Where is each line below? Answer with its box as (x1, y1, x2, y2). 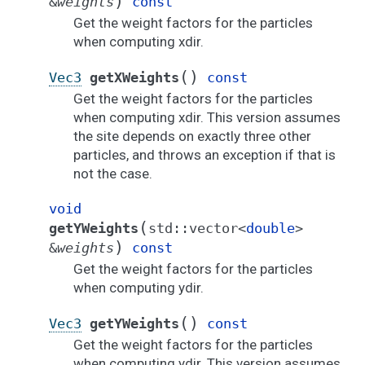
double (246, 220, 295, 237)
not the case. (73, 165, 152, 182)
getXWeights (90, 69, 179, 86)
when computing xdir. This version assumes (73, 109, 341, 126)
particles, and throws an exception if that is (73, 147, 336, 164)
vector (189, 220, 238, 237)
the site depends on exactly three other (73, 128, 311, 145)
